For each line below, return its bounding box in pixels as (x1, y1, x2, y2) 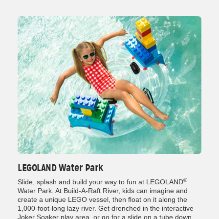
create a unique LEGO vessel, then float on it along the (18, 196, 187, 204)
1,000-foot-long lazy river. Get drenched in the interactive (18, 204, 194, 213)
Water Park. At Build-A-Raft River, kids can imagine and (18, 187, 188, 195)
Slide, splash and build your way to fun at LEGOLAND (18, 178, 183, 186)
